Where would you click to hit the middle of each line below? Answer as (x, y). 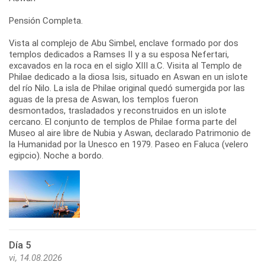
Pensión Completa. (46, 20)
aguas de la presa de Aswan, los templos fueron (104, 99)
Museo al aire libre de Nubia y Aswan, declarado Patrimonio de (130, 133)
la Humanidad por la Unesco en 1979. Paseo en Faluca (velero (129, 144)
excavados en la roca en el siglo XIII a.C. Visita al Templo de (125, 65)
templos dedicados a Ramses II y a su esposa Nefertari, (119, 54)
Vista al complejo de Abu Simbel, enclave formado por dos (124, 43)
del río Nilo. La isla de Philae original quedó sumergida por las (127, 88)
